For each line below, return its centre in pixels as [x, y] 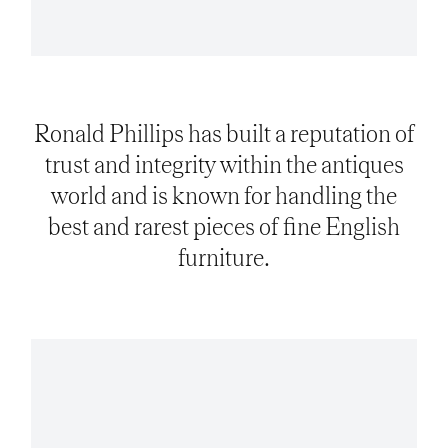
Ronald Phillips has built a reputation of [224, 134]
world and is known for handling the [224, 196]
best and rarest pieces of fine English [224, 227]
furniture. [224, 258]
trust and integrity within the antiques [224, 165]
